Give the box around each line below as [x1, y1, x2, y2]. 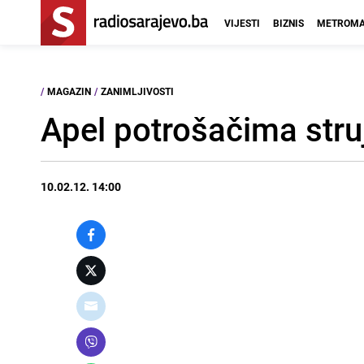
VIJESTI [224, 16, 260, 29]
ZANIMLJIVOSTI [101, 84, 174, 97]
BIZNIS [273, 16, 304, 29]
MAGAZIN [47, 84, 91, 97]
